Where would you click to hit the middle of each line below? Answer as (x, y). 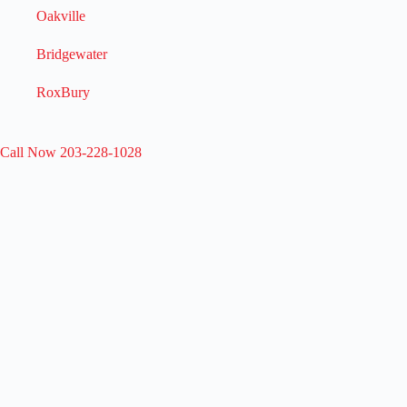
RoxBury (63, 92)
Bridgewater (72, 54)
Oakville (61, 15)
